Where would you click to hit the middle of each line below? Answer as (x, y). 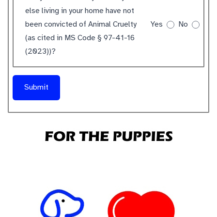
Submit (36, 87)
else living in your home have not (80, 11)
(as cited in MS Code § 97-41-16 (80, 38)
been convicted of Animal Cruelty (81, 24)
